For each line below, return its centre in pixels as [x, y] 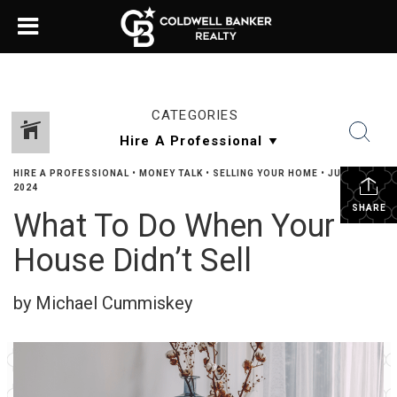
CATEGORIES [195, 115]
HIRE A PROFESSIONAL [71, 173]
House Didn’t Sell [132, 261]
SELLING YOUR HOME [265, 173]
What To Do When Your [174, 226]
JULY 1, [346, 173]
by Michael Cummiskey [103, 303]
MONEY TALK [171, 173]
